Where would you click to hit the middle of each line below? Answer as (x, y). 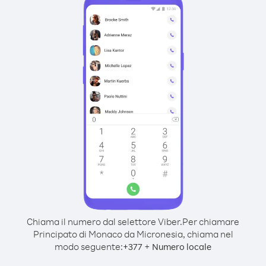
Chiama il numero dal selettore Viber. (104, 221)
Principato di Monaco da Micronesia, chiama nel (133, 234)
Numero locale (182, 247)
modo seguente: (89, 246)
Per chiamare (211, 221)
